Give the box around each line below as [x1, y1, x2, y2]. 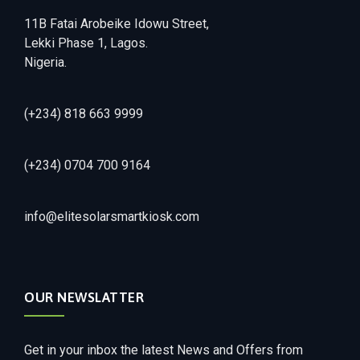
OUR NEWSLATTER [24, 289, 144, 306]
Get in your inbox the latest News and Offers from [24, 342, 303, 358]
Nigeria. [24, 55, 67, 71]
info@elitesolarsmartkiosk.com [24, 209, 199, 225]
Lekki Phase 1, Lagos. [24, 35, 148, 51]
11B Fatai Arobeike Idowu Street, [24, 16, 209, 32]
